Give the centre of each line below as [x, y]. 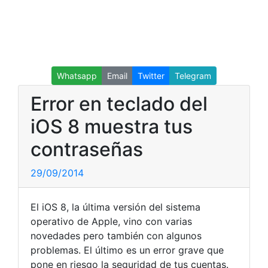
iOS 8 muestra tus [112, 127]
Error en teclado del [119, 104]
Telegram [193, 76]
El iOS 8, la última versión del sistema [115, 207]
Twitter [151, 76]
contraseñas [87, 149]
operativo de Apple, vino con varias [111, 221]
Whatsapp [77, 76]
